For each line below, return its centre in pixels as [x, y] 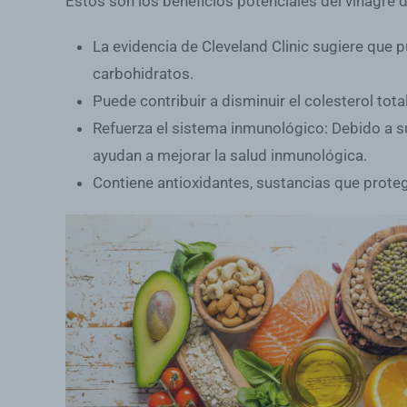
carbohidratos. [143, 74]
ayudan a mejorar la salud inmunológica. [230, 155]
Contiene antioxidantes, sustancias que [228, 183]
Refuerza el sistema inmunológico [208, 128]
